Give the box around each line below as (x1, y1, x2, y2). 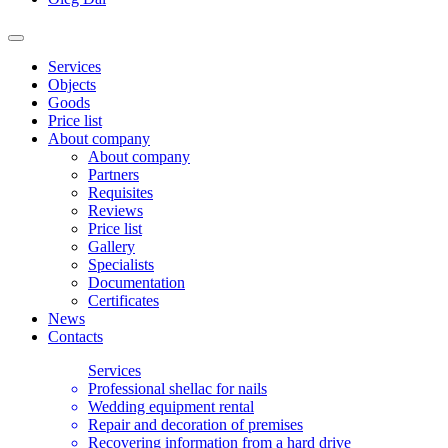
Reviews (88, 201, 143, 219)
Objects (48, 75, 96, 93)
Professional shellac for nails (88, 379, 267, 397)
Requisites (88, 183, 153, 201)
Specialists (88, 255, 154, 273)
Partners (88, 165, 139, 183)
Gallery (88, 237, 135, 255)
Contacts (48, 327, 103, 345)
